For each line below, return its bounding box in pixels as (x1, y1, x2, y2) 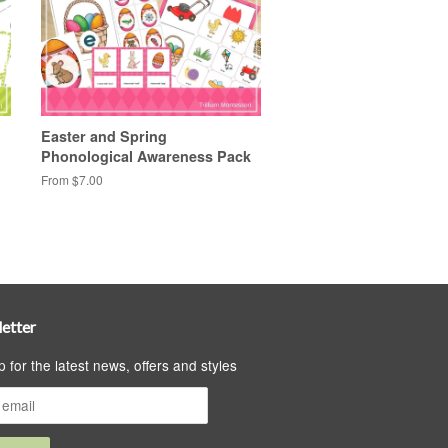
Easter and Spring (41, 125, 167, 146)
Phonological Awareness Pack (41, 145, 251, 166)
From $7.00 (41, 170, 103, 188)
